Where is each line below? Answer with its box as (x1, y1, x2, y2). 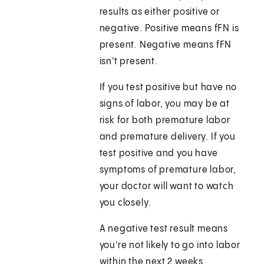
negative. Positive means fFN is (99, 24, 239, 34)
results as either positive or (99, 7, 220, 18)
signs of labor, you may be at (99, 99, 230, 110)
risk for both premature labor (99, 115, 230, 126)
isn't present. (99, 57, 158, 67)
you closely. (99, 198, 151, 209)
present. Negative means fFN (99, 40, 232, 51)
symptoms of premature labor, (99, 165, 237, 176)
